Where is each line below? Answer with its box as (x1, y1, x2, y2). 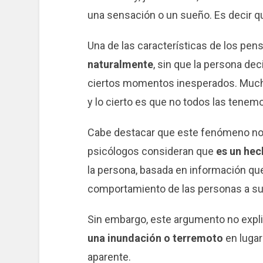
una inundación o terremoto (87, 231, 223, 244)
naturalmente (87, 58, 153, 71)
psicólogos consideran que (87, 145, 216, 158)
